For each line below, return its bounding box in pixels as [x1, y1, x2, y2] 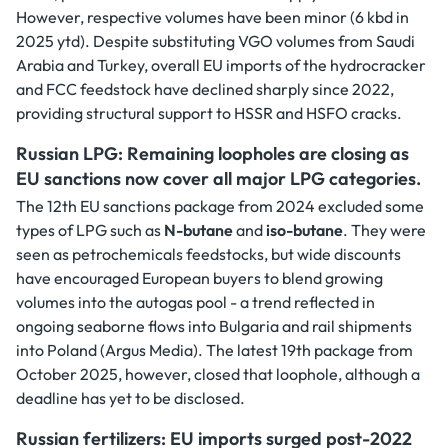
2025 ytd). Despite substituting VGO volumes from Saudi [16, 30, 415, 51]
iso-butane [266, 219, 343, 240]
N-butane [164, 219, 233, 240]
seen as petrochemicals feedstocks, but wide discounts [16, 243, 401, 264]
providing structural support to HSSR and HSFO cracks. [16, 102, 402, 123]
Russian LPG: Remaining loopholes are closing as [16, 141, 409, 165]
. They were [343, 219, 426, 240]
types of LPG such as [16, 219, 164, 240]
